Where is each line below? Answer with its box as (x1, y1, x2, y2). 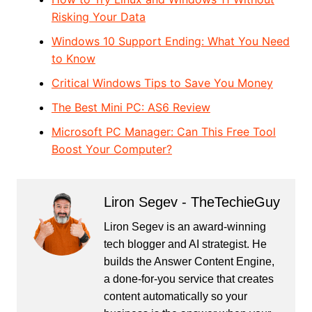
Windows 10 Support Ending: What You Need (51, 34, 290, 49)
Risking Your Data (51, 10, 146, 24)
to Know (51, 52, 95, 66)
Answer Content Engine (153, 256, 272, 268)
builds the (103, 256, 154, 268)
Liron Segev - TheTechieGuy (103, 194, 280, 210)
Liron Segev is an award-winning (103, 221, 266, 233)
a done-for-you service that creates (103, 273, 274, 286)
